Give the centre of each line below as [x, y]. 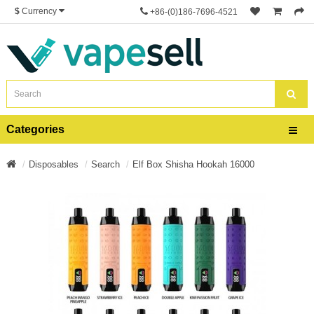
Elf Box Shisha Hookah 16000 [193, 164]
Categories [35, 129]
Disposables [54, 164]
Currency [39, 11]
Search [105, 164]
